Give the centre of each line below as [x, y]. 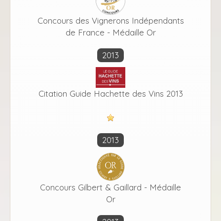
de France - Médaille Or [110, 33]
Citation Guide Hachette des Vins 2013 [110, 93]
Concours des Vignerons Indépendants [110, 21]
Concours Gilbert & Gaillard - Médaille [110, 187]
